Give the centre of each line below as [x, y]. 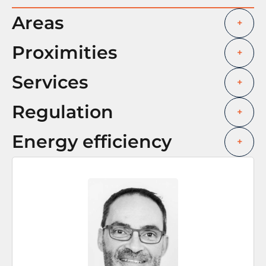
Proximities [64, 52]
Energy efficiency [92, 141]
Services [50, 82]
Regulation [63, 112]
